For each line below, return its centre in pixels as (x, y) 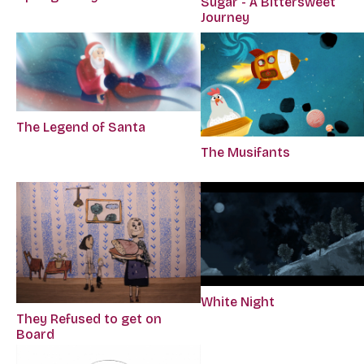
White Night (238, 301)
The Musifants (246, 152)
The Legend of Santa (81, 127)
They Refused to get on (89, 318)
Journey (225, 17)
